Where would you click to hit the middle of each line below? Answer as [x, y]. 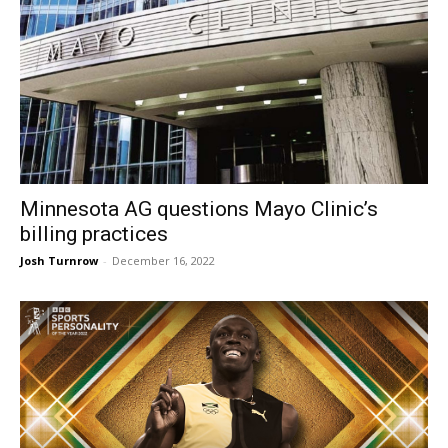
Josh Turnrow [59, 260]
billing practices [94, 233]
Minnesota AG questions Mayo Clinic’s [199, 208]
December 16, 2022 [163, 260]
